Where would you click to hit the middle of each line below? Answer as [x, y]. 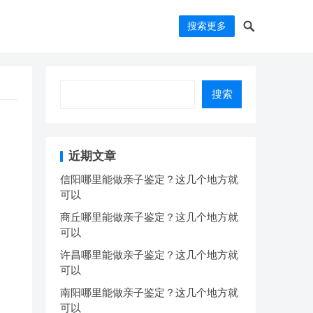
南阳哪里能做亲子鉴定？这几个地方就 [149, 292]
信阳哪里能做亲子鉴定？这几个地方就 [149, 179]
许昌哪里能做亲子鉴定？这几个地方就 [149, 255]
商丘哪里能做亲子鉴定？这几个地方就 [149, 217]
